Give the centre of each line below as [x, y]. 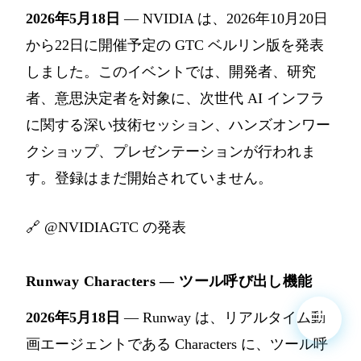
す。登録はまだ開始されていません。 [149, 178]
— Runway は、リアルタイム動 [223, 318]
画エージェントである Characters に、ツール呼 [177, 344]
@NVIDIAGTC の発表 [115, 228]
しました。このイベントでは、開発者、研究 [171, 72]
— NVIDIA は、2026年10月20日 [224, 19]
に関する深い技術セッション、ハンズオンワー [178, 125]
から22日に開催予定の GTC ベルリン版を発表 [175, 46]
